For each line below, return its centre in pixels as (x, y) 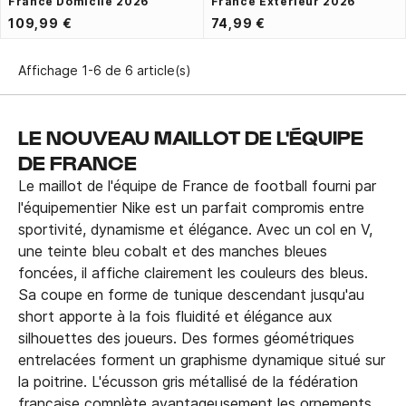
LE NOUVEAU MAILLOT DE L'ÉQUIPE (191, 136)
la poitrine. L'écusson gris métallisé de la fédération (188, 381)
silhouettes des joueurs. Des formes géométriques (186, 338)
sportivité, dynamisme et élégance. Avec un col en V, (195, 229)
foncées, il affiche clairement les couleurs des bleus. (193, 272)
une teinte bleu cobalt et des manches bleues (173, 251)
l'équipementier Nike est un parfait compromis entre (191, 207)
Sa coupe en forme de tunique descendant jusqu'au (191, 294)
